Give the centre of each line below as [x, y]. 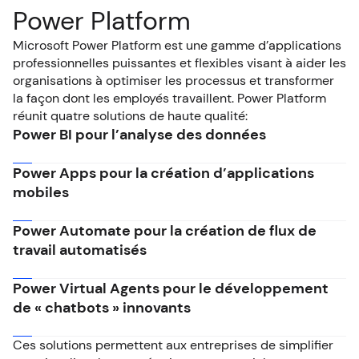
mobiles [41, 192]
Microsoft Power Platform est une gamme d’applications [177, 45]
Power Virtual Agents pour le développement [171, 288]
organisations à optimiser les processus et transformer [173, 80]
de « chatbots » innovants [102, 307]
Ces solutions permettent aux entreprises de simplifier [173, 345]
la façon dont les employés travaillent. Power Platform [169, 98]
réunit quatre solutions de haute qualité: [130, 115]
